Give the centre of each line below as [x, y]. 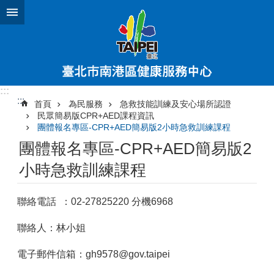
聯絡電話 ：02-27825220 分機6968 [100, 202]
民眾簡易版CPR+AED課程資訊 [96, 116]
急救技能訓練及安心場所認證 [176, 104]
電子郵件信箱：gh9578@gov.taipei [94, 254]
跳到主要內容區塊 [45, 12]
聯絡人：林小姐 [51, 228]
